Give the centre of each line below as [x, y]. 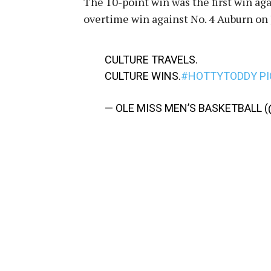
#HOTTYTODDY [219, 76]
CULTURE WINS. [142, 76]
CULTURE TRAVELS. [151, 59]
